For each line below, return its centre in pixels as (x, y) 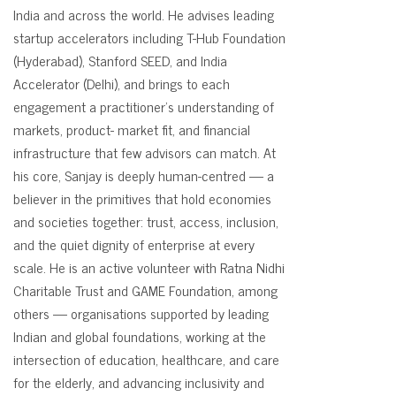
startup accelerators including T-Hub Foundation (149, 37)
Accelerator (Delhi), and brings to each (122, 83)
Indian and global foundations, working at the (140, 336)
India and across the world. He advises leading (144, 14)
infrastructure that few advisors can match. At (145, 152)
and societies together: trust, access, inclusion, (146, 221)
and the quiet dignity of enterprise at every (134, 244)
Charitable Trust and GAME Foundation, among (145, 290)
